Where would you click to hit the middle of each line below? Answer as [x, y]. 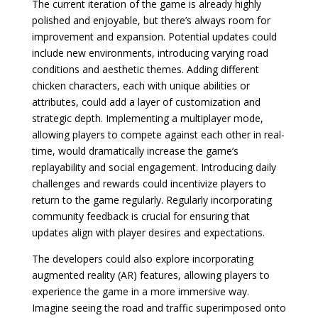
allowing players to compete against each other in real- [158, 135]
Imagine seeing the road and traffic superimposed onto [159, 308]
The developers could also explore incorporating [142, 259]
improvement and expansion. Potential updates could [154, 37]
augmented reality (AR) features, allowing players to [150, 275]
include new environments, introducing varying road [150, 53]
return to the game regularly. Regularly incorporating [152, 200]
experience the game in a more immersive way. [140, 291]
